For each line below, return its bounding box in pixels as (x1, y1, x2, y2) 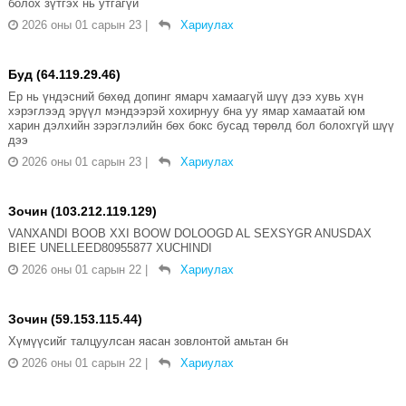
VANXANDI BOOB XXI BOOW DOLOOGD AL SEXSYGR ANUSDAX (7, 227, 372, 241)
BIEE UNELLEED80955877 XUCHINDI (7, 241, 212, 256)
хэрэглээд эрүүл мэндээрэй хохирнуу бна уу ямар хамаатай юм (7, 104, 365, 119)
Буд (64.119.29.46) (7, 67, 121, 82)
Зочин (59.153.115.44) (7, 312, 142, 327)
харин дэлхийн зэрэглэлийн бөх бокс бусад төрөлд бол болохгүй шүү (7, 119, 394, 133)
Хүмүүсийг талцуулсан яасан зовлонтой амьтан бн (7, 334, 288, 349)
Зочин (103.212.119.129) (7, 204, 157, 219)
